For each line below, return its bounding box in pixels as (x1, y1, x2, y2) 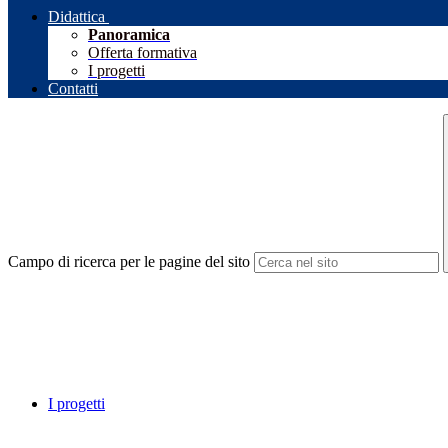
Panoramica (88, 26, 170, 44)
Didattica (48, 8, 105, 26)
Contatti (48, 80, 98, 98)
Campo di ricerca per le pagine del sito (8, 253, 250, 271)
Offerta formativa (88, 44, 197, 62)
